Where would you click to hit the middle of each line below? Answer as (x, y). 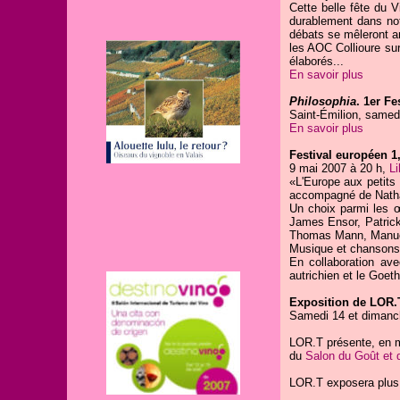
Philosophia (322, 101)
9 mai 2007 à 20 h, (339, 168)
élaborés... (316, 61)
